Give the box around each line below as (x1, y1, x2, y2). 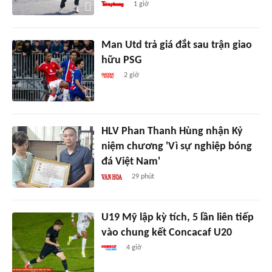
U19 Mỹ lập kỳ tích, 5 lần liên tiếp (101, 211, 254, 223)
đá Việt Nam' (101, 155, 160, 168)
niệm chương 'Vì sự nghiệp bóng (101, 140, 252, 152)
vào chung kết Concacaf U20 (101, 226, 232, 239)
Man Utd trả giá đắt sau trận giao (101, 39, 252, 51)
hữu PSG (101, 54, 141, 66)
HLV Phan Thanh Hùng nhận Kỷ (101, 125, 243, 137)
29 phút (132, 172, 155, 180)
